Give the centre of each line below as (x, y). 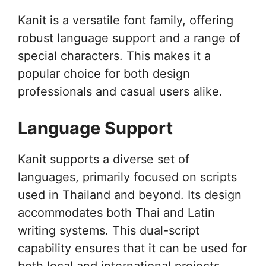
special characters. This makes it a (114, 56)
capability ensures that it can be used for (132, 248)
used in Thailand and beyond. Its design (130, 194)
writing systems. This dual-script (109, 230)
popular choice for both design (104, 73)
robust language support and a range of (129, 38)
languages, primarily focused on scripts (127, 177)
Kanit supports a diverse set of (104, 159)
